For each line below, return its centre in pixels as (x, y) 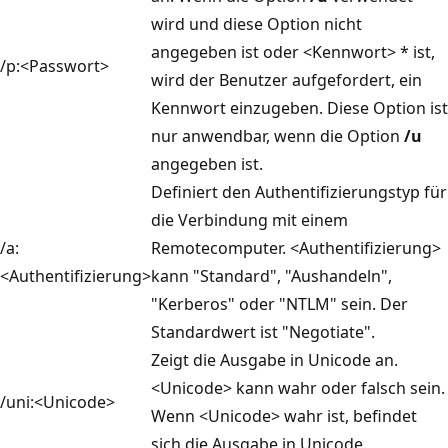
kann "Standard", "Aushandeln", (271, 275)
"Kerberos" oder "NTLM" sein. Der (279, 303)
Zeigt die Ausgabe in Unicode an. (274, 359)
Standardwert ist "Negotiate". (263, 331)
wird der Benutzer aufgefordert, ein (286, 79)
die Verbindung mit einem (249, 219)
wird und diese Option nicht (256, 23)
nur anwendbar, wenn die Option (277, 135)
